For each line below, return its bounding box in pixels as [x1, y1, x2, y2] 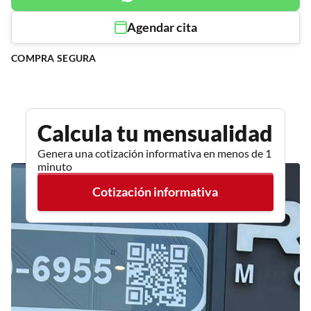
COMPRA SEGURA [11, 52, 96, 65]
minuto [37, 160, 72, 174]
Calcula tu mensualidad [37, 119, 274, 147]
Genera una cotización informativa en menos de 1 [37, 146, 271, 160]
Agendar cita [126, 19, 197, 35]
